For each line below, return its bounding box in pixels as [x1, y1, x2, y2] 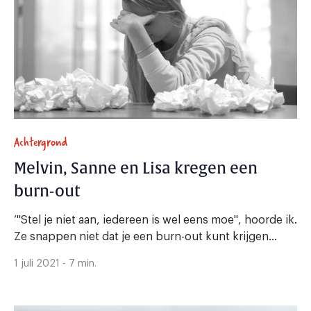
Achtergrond [14, 131, 67, 152]
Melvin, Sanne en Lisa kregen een [14, 158, 258, 178]
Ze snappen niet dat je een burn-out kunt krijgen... [14, 230, 277, 242]
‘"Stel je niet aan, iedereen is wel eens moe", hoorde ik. [14, 214, 297, 226]
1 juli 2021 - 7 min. [14, 258, 96, 269]
